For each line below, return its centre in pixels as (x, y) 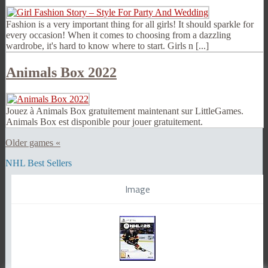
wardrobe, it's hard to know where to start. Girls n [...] (107, 46)
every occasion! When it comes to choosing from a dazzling (118, 35)
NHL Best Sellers (39, 163)
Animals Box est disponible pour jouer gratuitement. (104, 121)
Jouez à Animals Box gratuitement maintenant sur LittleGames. (125, 111)
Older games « (33, 142)
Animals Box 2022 (61, 72)
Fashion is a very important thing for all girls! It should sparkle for (130, 24)
